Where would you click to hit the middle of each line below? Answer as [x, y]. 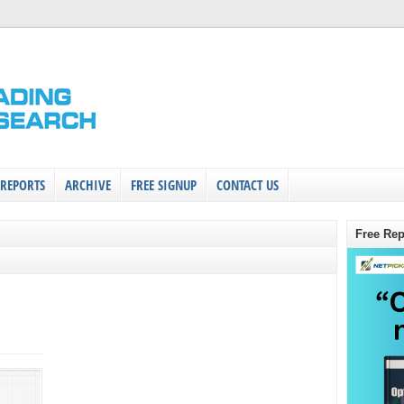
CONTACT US [248, 185]
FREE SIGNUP [164, 185]
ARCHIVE [88, 185]
